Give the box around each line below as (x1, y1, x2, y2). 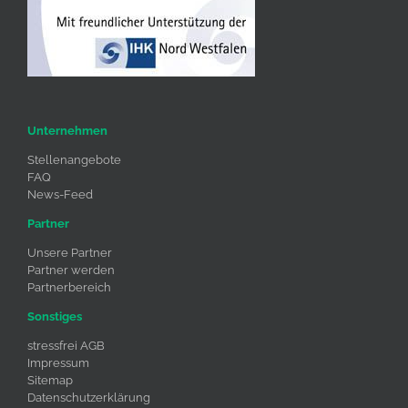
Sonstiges (27, 309, 82, 323)
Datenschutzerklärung (27, 390, 150, 404)
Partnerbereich (27, 280, 111, 294)
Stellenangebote (27, 152, 121, 167)
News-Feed (27, 187, 93, 201)
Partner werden (27, 262, 115, 277)
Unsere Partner (27, 245, 112, 260)
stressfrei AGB (27, 338, 105, 352)
